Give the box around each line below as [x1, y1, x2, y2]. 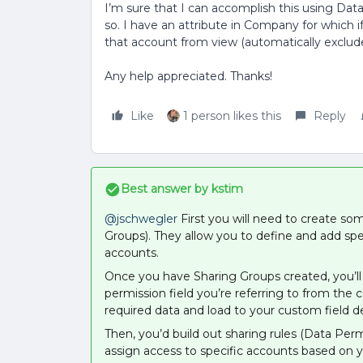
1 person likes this [183, 109, 281, 123]
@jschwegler [105, 211, 177, 226]
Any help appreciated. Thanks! [105, 69, 272, 83]
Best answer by [121, 181, 208, 196]
